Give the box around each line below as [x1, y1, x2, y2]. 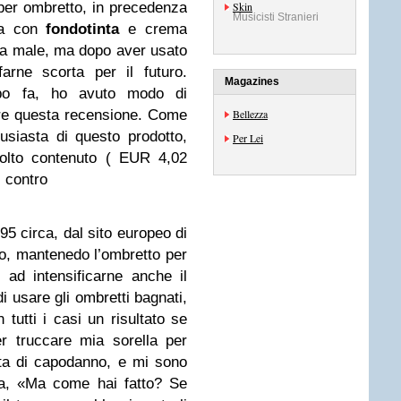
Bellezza [233, 107, 268, 121]
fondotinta [46, 21, 120, 38]
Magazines [225, 75, 279, 88]
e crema [119, 21, 188, 38]
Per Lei [233, 131, 263, 145]
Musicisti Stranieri [233, 11, 319, 23]
